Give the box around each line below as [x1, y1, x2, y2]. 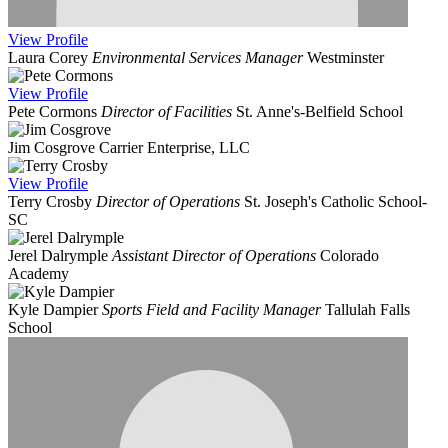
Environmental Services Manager [92, 49, 303, 67]
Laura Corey [8, 49, 88, 67]
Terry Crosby [8, 193, 92, 211]
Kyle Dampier [8, 301, 98, 319]
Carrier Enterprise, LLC [99, 139, 250, 157]
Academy [8, 265, 69, 283]
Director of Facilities [101, 103, 232, 121]
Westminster [307, 49, 384, 67]
